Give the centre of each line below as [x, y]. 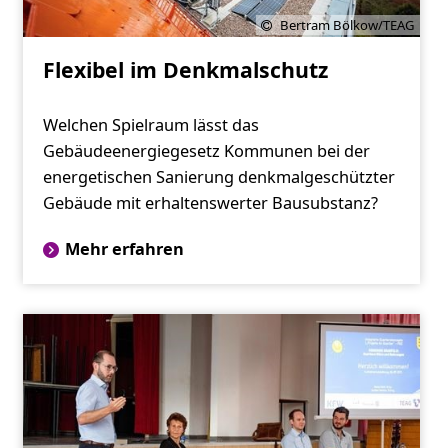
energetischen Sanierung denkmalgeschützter [218, 177]
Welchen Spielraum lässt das [150, 125]
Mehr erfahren [124, 249]
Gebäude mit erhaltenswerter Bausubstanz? [210, 203]
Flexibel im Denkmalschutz [185, 70]
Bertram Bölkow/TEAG [348, 25]
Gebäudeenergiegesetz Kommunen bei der [206, 151]
